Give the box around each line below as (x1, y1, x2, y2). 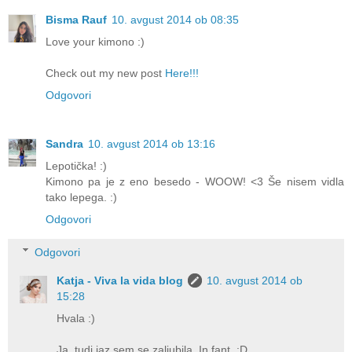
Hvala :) (57, 311, 96, 324)
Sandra (46, 137, 83, 151)
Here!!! (165, 67, 199, 80)
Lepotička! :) (46, 159, 107, 173)
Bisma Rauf (46, 13, 107, 27)
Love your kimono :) (46, 35, 145, 49)
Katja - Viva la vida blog (57, 273, 184, 287)
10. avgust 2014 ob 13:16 (88, 137, 215, 151)
